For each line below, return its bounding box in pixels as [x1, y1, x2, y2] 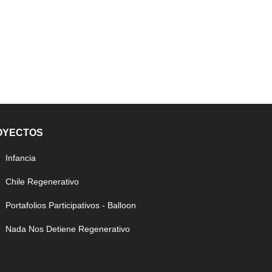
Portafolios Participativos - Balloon [5, 200, 136, 210]
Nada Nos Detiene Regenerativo [5, 223, 130, 234]
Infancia [5, 152, 36, 163]
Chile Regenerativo [5, 176, 79, 186]
